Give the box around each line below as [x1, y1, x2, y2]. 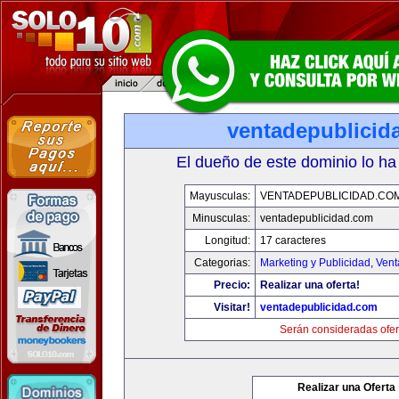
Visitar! [213, 301, 250, 313]
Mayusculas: [189, 190, 250, 202]
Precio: [213, 279, 250, 291]
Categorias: [193, 256, 250, 269]
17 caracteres [259, 234, 326, 247]
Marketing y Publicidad [259, 256, 370, 269]
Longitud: [204, 234, 250, 247]
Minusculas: [191, 212, 250, 224]
